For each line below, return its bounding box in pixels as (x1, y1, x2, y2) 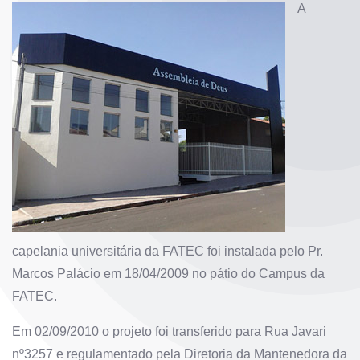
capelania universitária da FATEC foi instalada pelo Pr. (12, 243, 323, 258)
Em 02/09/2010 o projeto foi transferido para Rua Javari (12, 324, 326, 338)
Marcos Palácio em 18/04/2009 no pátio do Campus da (12, 266, 325, 280)
